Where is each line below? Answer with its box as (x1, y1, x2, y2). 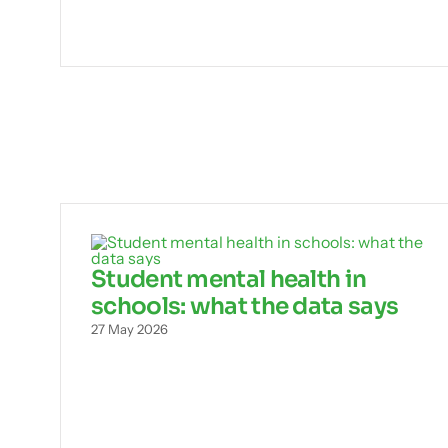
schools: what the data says (91, 291, 399, 322)
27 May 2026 (91, 321, 168, 338)
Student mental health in (91, 264, 367, 295)
